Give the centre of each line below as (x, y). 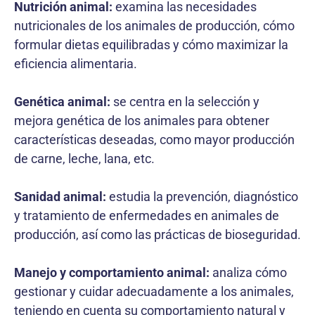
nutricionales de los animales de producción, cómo (154, 25)
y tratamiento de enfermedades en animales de (147, 215)
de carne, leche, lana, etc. (84, 158)
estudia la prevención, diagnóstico (202, 196)
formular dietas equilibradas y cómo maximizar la (151, 44)
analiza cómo (248, 272)
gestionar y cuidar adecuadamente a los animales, (154, 291)
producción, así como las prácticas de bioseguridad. (157, 234)
